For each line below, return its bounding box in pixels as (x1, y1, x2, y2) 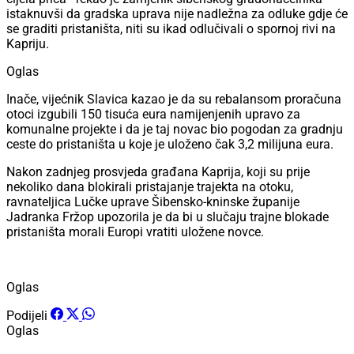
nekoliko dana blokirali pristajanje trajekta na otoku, (6, 179, 293, 195)
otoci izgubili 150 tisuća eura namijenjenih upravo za (6, 107, 300, 122)
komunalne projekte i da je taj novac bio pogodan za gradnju (6, 122, 343, 137)
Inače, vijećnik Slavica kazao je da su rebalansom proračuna (6, 92, 341, 107)
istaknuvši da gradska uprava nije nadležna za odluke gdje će (6, 6, 348, 22)
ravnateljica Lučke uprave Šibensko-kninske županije (6, 194, 299, 210)
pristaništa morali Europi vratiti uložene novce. (6, 224, 267, 240)
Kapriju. (6, 36, 52, 52)
